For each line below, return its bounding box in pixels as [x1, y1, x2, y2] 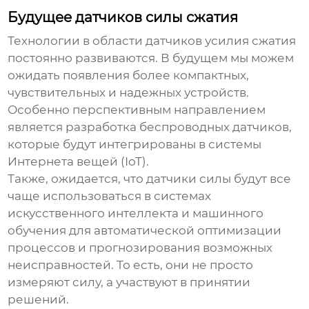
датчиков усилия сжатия [146, 34, 297, 48]
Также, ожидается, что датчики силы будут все [8, 172, 292, 186]
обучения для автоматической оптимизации [8, 223, 282, 238]
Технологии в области [8, 34, 146, 48]
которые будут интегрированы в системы [8, 137, 262, 152]
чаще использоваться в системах [8, 189, 212, 203]
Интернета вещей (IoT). [8, 154, 150, 169]
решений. [8, 292, 70, 307]
